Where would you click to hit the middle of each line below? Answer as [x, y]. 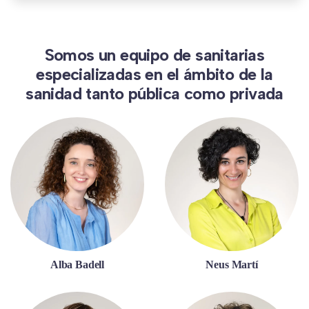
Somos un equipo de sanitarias [154, 55]
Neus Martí [232, 265]
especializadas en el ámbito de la [154, 74]
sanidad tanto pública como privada [154, 93]
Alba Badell [77, 265]
